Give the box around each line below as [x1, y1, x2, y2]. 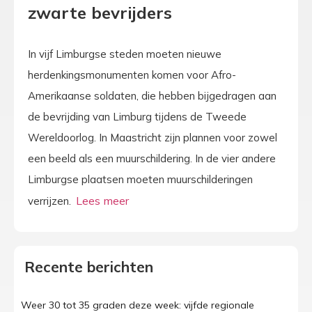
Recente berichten [24, 258, 153, 276]
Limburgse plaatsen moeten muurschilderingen [28, 172, 253, 186]
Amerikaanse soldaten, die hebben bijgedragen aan [28, 88, 276, 102]
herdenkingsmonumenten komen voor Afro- [28, 68, 236, 81]
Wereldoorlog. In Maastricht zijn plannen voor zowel [28, 130, 277, 144]
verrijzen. [28, 194, 74, 208]
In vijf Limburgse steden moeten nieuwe [28, 47, 221, 61]
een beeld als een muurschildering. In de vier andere [28, 151, 276, 165]
